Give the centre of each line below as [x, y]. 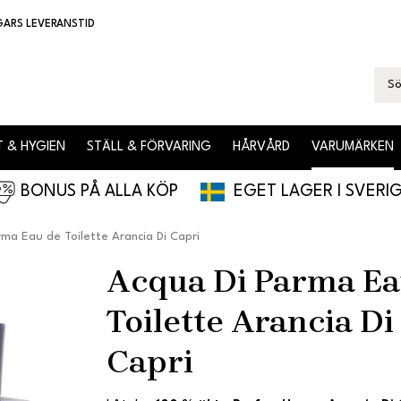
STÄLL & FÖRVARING [149, 148]
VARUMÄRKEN [353, 148]
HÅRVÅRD [261, 148]
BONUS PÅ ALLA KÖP [108, 191]
